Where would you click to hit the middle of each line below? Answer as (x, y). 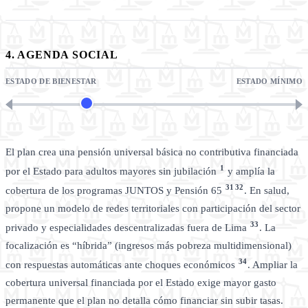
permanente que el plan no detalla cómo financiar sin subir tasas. (144, 301)
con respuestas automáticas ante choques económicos (122, 265)
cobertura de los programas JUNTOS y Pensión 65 (115, 191)
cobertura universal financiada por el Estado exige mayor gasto (141, 283)
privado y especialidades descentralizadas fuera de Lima (128, 228)
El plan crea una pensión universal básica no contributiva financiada (152, 152)
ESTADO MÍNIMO (269, 81)
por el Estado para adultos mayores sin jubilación (112, 172)
